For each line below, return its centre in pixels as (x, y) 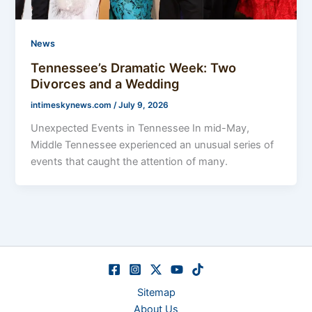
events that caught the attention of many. (130, 161)
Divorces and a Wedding (105, 83)
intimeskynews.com (72, 105)
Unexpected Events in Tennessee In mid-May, (140, 128)
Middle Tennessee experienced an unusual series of (153, 145)
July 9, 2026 (144, 105)
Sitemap (156, 293)
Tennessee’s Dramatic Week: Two (134, 67)
